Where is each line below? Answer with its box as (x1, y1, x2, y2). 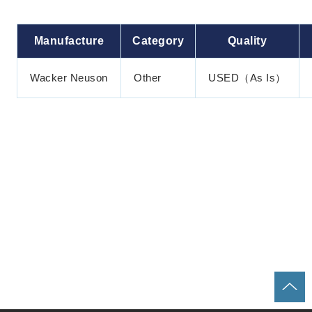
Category (132, 35, 184, 47)
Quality (227, 35, 267, 47)
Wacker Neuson (30, 72, 108, 84)
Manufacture (33, 35, 104, 47)
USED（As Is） (208, 72, 286, 84)
